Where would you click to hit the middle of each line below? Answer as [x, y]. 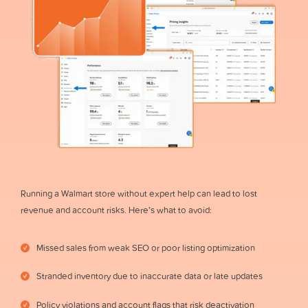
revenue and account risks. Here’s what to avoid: [116, 210]
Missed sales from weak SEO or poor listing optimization [146, 247]
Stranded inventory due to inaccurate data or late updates [150, 276]
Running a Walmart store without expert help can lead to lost [139, 193]
